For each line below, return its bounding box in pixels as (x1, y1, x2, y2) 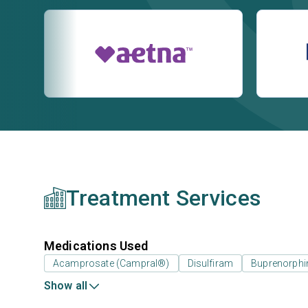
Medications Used (44, 239, 148, 253)
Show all (44, 279, 88, 292)
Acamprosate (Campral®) (53, 258, 170, 269)
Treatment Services (66, 185, 261, 211)
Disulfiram (187, 258, 234, 269)
